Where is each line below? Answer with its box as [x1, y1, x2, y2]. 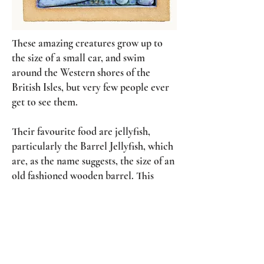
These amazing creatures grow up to [12, 36, 163, 49]
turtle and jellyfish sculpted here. [12, 198, 150, 212]
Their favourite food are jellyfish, [12, 124, 150, 138]
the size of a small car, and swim [12, 51, 145, 64]
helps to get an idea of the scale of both [12, 183, 174, 197]
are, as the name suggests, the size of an [12, 154, 174, 167]
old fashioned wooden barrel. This [12, 169, 154, 182]
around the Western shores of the [12, 65, 150, 79]
